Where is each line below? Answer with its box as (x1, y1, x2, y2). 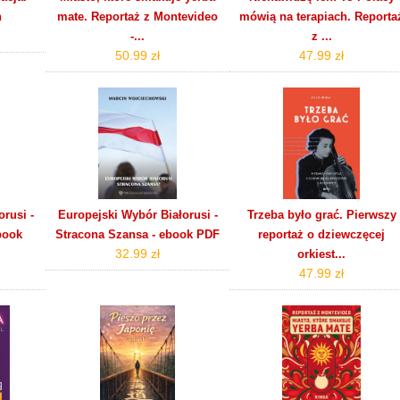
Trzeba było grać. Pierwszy (246, 207, 396, 221)
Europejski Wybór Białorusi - (57, 207, 218, 221)
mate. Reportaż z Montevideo (57, 9, 219, 23)
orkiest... (297, 246, 346, 261)
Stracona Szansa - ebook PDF (55, 227, 221, 241)
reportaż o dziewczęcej (258, 227, 386, 241)
